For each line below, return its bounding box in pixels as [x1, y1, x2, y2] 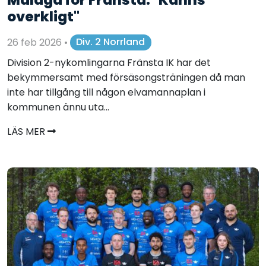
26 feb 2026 [7, 35, 64, 49]
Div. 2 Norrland [76, 35, 145, 49]
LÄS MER [7, 125, 47, 139]
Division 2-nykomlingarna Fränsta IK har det [7, 56, 211, 70]
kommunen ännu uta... [7, 100, 109, 115]
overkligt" [7, 6, 80, 26]
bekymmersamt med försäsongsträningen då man [7, 71, 245, 85]
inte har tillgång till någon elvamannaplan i [7, 85, 205, 100]
